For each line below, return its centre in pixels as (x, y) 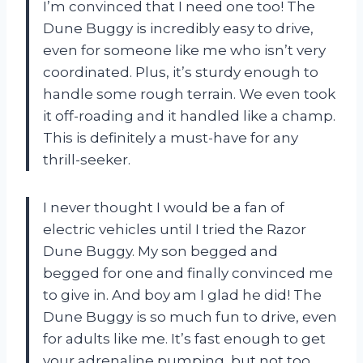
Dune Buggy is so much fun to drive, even (190, 316)
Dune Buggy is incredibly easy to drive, (178, 28)
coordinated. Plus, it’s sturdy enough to (181, 72)
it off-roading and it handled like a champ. (189, 115)
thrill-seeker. (87, 159)
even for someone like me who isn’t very (184, 50)
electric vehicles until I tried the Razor (175, 229)
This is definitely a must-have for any (171, 137)
